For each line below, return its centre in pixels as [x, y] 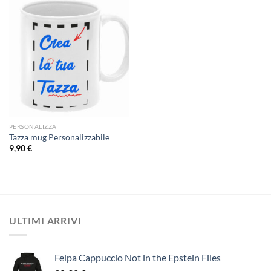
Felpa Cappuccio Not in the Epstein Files [138, 258]
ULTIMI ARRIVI [45, 220]
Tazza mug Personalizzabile [59, 137]
